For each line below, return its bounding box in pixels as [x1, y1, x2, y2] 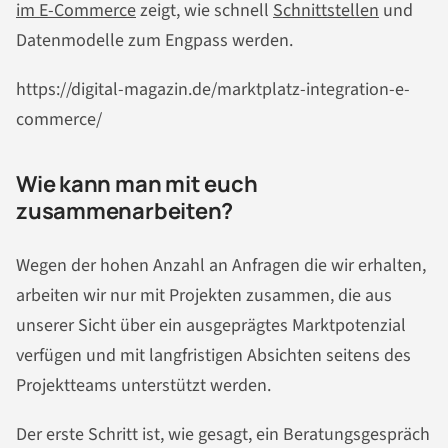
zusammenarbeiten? [16, 196, 234, 227]
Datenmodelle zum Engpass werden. [16, 27, 293, 53]
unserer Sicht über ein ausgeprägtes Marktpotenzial [16, 312, 406, 338]
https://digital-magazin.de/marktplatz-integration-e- [16, 77, 410, 103]
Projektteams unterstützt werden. [16, 372, 271, 398]
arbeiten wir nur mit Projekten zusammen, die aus [16, 282, 392, 308]
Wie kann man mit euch [16, 169, 258, 200]
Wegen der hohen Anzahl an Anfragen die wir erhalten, [16, 252, 426, 278]
